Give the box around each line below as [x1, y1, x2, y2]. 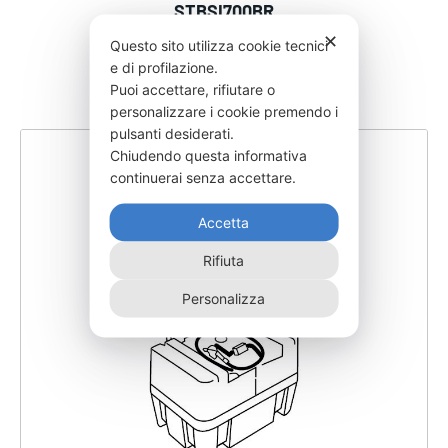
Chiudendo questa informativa [109, 146, 307, 163]
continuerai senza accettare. [109, 168, 300, 185]
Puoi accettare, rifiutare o [109, 80, 275, 97]
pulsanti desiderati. [109, 124, 238, 141]
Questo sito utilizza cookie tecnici [109, 36, 328, 53]
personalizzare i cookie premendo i [109, 102, 338, 119]
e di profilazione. [109, 58, 222, 75]
